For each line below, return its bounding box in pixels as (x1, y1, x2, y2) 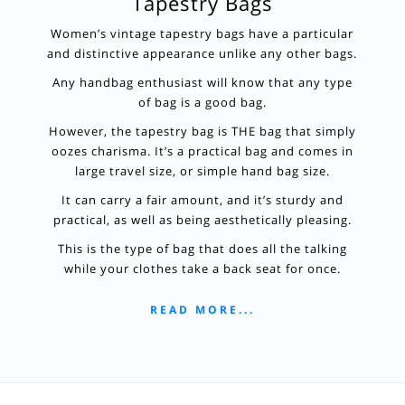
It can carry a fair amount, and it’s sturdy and (61, 192, 344, 208)
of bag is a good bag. (137, 94, 267, 110)
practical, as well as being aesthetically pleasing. (52, 212, 352, 228)
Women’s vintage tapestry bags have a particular (51, 25, 354, 42)
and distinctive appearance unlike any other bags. (47, 45, 358, 61)
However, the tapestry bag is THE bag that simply (48, 123, 356, 139)
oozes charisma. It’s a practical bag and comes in (51, 143, 353, 159)
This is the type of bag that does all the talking (57, 240, 347, 257)
